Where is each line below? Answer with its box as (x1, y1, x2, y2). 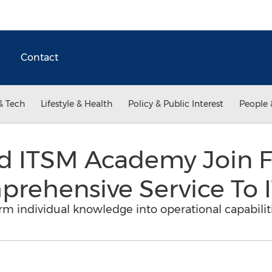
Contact (21, 52, 58, 63)
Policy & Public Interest (128, 98, 223, 109)
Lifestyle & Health (41, 98, 112, 109)
